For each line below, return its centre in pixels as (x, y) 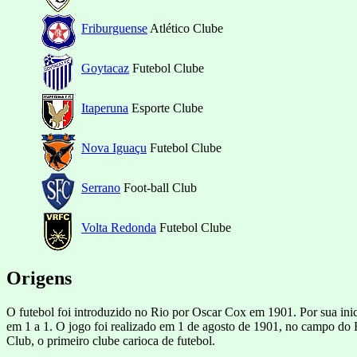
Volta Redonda (119, 227)
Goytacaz (105, 68)
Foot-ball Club (159, 187)
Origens (39, 278)
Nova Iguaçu (114, 147)
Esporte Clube (166, 108)
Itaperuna (105, 108)
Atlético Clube (185, 28)
